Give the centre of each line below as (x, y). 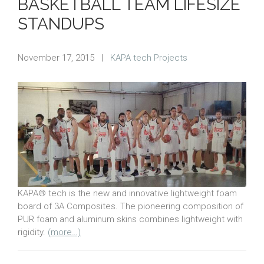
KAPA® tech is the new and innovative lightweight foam (127, 193)
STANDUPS (61, 24)
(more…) (64, 232)
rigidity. (33, 232)
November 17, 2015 (56, 58)
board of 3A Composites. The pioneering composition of (131, 206)
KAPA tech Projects (149, 58)
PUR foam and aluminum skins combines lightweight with (130, 219)
